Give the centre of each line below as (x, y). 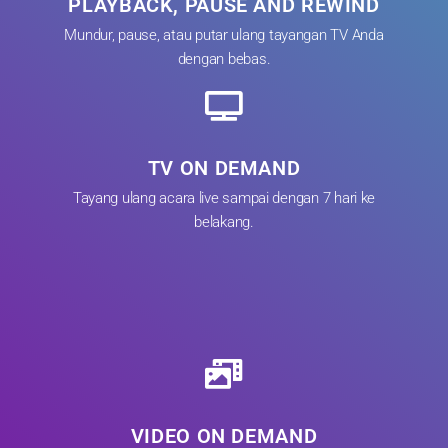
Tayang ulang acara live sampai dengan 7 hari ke (224, 197)
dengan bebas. (224, 58)
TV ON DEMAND (224, 167)
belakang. (224, 221)
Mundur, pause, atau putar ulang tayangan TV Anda (224, 34)
